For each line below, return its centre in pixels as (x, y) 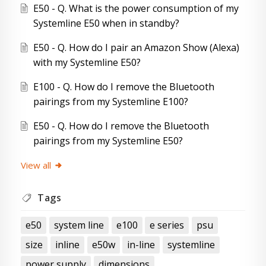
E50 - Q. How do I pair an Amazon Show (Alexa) (136, 48)
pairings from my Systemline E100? (110, 102)
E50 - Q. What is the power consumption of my (136, 9)
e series (167, 225)
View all (36, 165)
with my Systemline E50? (87, 63)
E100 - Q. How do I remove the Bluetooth (123, 87)
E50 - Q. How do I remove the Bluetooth (121, 126)
